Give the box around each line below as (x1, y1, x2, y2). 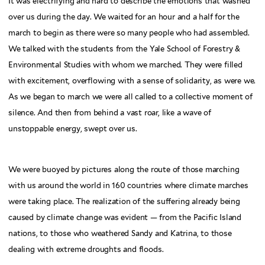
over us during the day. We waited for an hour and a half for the (8, 12, 240, 21)
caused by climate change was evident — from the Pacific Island (8, 213, 242, 222)
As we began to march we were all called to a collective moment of (8, 92, 253, 101)
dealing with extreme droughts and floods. (8, 245, 164, 254)
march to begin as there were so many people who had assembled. (8, 28, 250, 37)
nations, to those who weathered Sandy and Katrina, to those (8, 229, 232, 238)
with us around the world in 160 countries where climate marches (8, 181, 248, 190)
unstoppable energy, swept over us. (8, 124, 137, 133)
